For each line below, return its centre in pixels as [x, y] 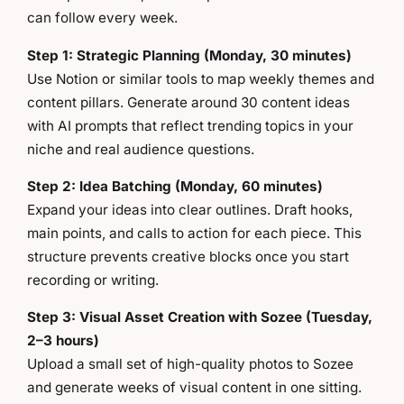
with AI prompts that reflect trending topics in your [190, 125]
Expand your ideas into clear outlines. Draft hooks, [190, 209]
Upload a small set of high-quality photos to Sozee [190, 364]
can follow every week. [102, 18]
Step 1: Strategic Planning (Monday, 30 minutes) [189, 55]
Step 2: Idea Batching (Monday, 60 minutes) [175, 186]
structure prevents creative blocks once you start [188, 256]
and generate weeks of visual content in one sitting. [194, 388]
